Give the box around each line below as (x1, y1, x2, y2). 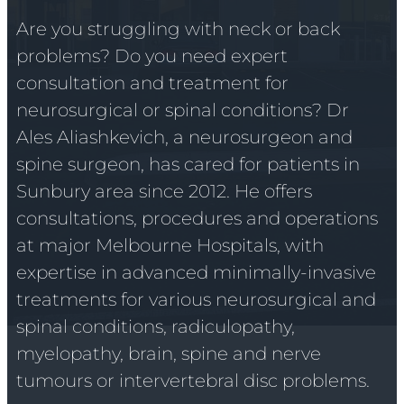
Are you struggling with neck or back (16, 17, 340, 40)
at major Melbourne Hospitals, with (16, 234, 324, 256)
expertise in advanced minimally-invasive (16, 261, 376, 283)
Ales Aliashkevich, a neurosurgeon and (16, 125, 353, 148)
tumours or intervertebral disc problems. (16, 369, 370, 391)
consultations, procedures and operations (16, 207, 378, 229)
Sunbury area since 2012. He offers (16, 179, 312, 202)
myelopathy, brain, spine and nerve (16, 342, 321, 364)
